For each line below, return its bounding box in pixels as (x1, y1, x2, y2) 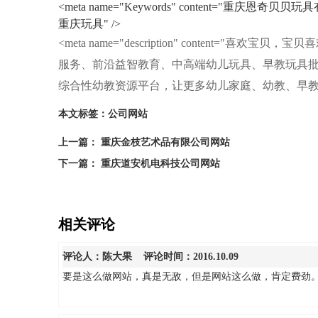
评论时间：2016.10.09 (132, 251, 238, 262)
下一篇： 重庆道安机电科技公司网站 (58, 158, 220, 169)
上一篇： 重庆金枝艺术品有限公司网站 (58, 136, 230, 148)
